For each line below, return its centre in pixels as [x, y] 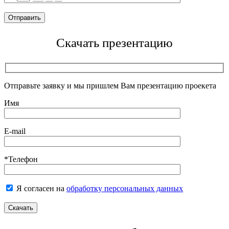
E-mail [15, 131]
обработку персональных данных [125, 188]
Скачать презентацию [114, 43]
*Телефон [21, 159]
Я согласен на [40, 188]
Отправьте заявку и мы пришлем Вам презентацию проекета [110, 85]
